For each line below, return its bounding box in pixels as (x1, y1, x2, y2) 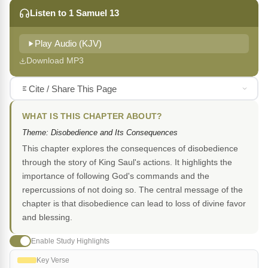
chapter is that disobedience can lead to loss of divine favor (22, 199, 246, 209)
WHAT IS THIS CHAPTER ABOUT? (22, 112, 163, 121)
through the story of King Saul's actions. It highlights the (22, 157, 232, 167)
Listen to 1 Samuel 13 (30, 8, 119, 19)
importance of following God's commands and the (22, 171, 209, 181)
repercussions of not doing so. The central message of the (22, 185, 243, 195)
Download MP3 (26, 56, 84, 66)
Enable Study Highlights (31, 236, 109, 245)
